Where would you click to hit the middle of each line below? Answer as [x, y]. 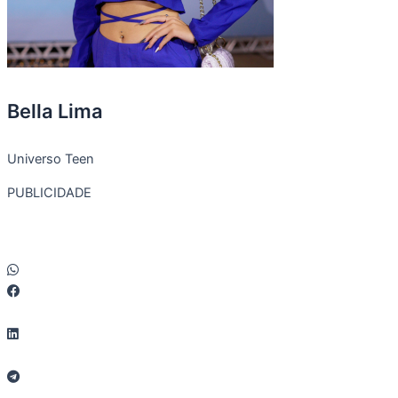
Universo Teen [51, 159]
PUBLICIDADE [49, 193]
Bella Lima [55, 111]
